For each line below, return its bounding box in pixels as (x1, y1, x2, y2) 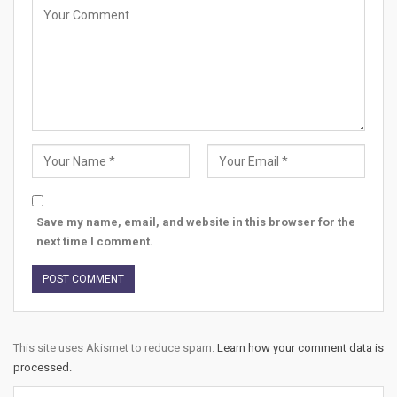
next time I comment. (36, 234, 153, 248)
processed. (13, 360, 72, 374)
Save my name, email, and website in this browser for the (36, 214, 355, 229)
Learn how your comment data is (217, 340, 384, 354)
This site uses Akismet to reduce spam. (13, 340, 217, 354)
